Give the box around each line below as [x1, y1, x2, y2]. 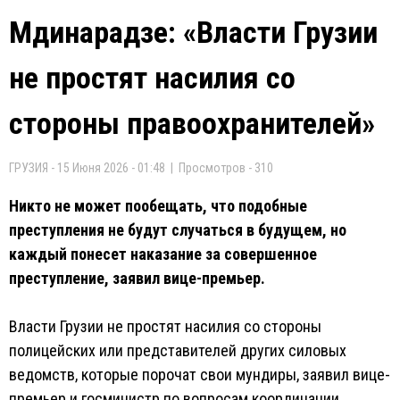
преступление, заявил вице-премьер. [9, 269, 265, 287]
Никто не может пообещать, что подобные [9, 196, 307, 215]
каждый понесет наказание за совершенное [9, 245, 317, 263]
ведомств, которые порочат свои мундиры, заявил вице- [9, 365, 390, 384]
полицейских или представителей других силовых [9, 341, 346, 360]
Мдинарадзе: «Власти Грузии [9, 14, 378, 50]
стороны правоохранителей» [9, 105, 375, 141]
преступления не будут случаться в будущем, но [9, 221, 346, 239]
